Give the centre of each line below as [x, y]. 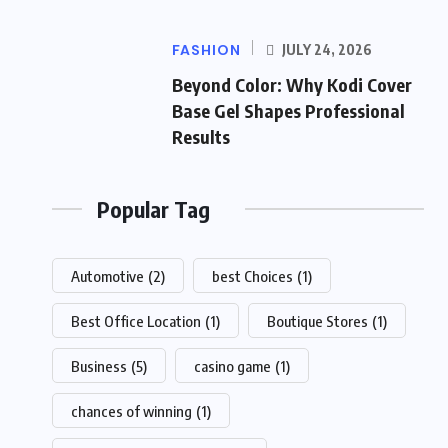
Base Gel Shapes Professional [288, 111]
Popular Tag [153, 209]
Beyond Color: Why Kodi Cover [292, 85]
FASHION [206, 50]
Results [201, 137]
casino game [232, 366]
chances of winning [131, 411]
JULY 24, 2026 [325, 50]
